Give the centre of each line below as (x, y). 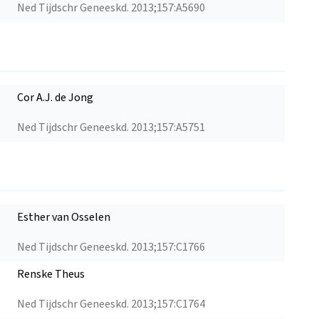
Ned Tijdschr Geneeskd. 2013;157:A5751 (111, 127)
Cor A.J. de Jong (55, 97)
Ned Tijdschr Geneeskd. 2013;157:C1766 (111, 247)
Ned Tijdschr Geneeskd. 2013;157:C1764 (111, 304)
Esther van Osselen (64, 217)
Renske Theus (51, 274)
